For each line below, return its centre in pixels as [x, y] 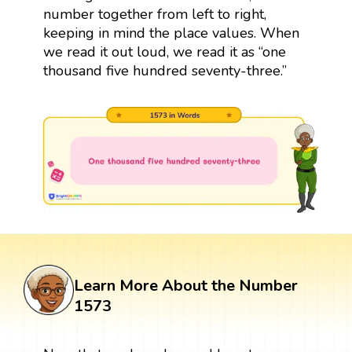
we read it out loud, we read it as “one [164, 51]
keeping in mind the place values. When [171, 33]
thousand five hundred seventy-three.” [165, 70]
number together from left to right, [154, 14]
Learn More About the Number [186, 285]
